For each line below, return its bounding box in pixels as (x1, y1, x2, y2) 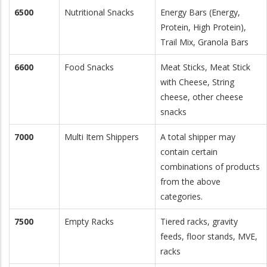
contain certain (160, 146, 218, 157)
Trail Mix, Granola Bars (160, 36, 249, 48)
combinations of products (160, 161, 260, 172)
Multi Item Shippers (64, 131, 139, 142)
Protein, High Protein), (160, 21, 246, 33)
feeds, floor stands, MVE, (160, 231, 257, 242)
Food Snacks (64, 61, 114, 73)
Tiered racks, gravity (160, 216, 238, 227)
